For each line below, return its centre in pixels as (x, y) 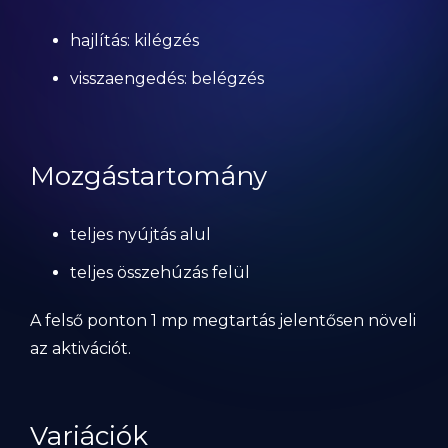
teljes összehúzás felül (160, 272)
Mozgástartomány (148, 176)
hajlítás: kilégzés (134, 40)
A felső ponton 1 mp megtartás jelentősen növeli (223, 320)
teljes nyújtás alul (140, 234)
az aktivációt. (80, 348)
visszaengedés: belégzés (167, 78)
